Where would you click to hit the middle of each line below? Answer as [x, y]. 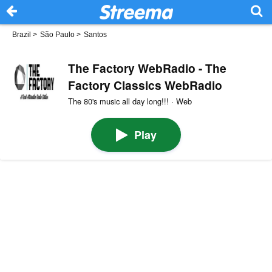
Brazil [22, 35]
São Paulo [57, 35]
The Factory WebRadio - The [147, 68]
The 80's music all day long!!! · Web [130, 101]
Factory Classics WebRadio [145, 85]
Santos [95, 35]
